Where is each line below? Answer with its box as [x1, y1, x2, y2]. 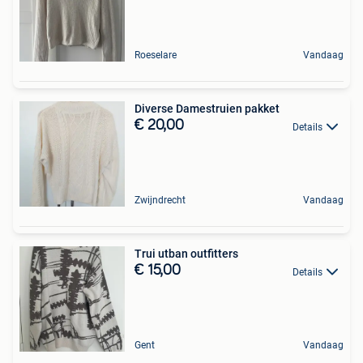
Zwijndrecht [135, 194, 186, 207]
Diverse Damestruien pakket [135, 102, 280, 116]
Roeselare [135, 49, 177, 62]
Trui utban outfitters [135, 247, 238, 261]
